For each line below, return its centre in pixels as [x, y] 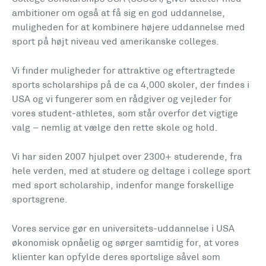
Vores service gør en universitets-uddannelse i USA [123, 229]
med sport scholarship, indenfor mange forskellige [123, 186]
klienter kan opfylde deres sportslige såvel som [116, 258]
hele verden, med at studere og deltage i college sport [131, 172]
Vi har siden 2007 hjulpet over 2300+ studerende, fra [127, 157]
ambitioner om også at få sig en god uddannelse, [118, 14]
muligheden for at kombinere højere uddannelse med [129, 28]
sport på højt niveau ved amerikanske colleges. [115, 42]
